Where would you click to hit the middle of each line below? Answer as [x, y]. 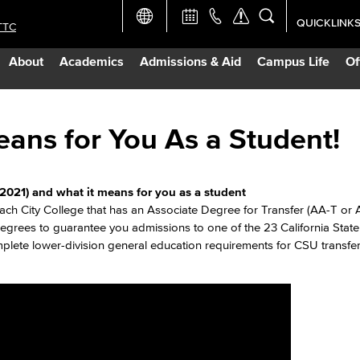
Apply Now [322, 77]
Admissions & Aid [190, 61]
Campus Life [293, 61]
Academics [92, 61]
